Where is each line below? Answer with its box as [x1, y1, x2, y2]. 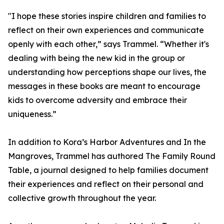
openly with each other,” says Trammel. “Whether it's [8, 39, 209, 49]
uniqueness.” [8, 109, 56, 119]
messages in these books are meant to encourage [8, 81, 200, 91]
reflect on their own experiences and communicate [8, 25, 204, 35]
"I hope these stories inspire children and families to [8, 11, 206, 21]
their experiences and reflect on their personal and [8, 179, 203, 189]
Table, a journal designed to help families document [8, 165, 208, 175]
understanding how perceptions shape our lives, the [8, 67, 206, 77]
